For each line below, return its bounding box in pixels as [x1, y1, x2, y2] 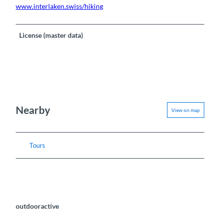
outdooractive [16, 202, 59, 211]
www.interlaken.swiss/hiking [16, 1, 103, 10]
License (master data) [19, 30, 83, 39]
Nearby [16, 104, 50, 116]
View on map [171, 107, 200, 113]
